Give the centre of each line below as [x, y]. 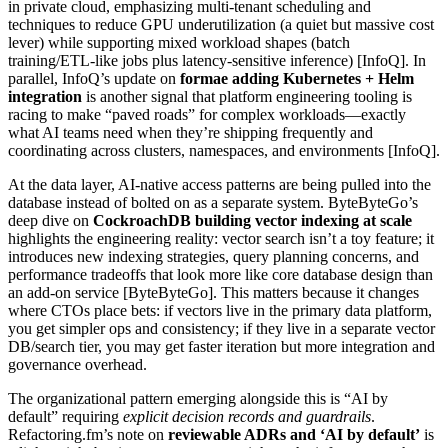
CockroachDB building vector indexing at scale [252, 220]
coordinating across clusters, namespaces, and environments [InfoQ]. [224, 150]
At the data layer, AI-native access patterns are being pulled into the [219, 184]
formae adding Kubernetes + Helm [297, 78]
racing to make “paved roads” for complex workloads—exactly [207, 114]
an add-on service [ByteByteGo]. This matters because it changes [213, 292]
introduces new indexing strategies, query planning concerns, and [213, 256]
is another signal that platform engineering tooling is [247, 96]
